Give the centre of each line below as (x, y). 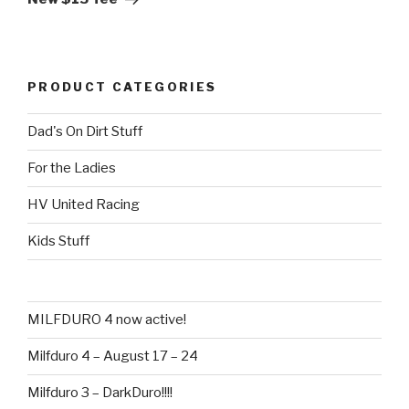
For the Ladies (72, 168)
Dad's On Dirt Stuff (85, 132)
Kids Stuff (58, 241)
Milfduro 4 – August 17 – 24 (113, 357)
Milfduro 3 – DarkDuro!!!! (100, 393)
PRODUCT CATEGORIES (122, 87)
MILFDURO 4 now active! (107, 320)
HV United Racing (84, 205)
